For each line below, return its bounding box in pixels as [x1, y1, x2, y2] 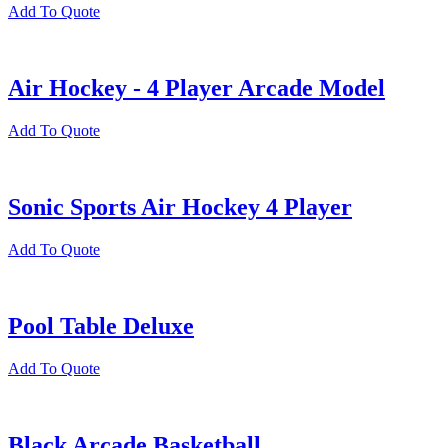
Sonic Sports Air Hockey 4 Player [8, 193, 352, 220]
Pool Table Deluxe [8, 312, 194, 339]
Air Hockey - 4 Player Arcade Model [8, 75, 385, 102]
